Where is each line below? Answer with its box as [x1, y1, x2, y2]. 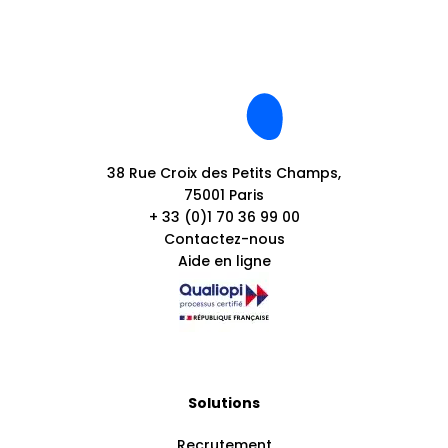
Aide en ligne [177, 250, 271, 271]
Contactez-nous [163, 228, 285, 249]
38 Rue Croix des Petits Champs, [107, 162, 341, 183]
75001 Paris [184, 184, 264, 205]
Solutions [188, 392, 260, 413]
